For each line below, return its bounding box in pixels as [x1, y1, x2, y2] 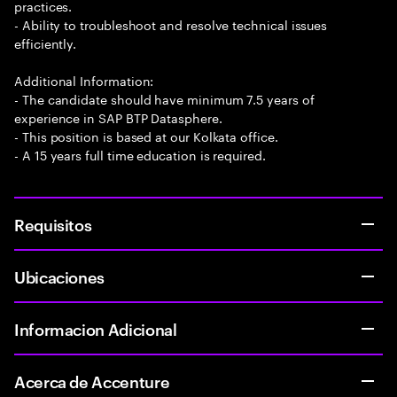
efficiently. [14, 33, 77, 52]
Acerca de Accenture [14, 370, 170, 392]
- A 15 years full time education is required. [14, 144, 266, 164]
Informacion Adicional [14, 317, 177, 339]
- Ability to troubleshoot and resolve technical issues [14, 14, 328, 34]
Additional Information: [14, 70, 154, 90]
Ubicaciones [14, 265, 105, 287]
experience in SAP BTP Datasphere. [14, 107, 222, 127]
